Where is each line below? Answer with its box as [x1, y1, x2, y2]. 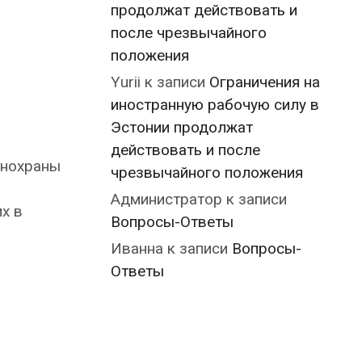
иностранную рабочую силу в [111, 95, 319, 114]
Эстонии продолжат [111, 118, 253, 137]
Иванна [111, 239, 163, 258]
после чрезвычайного [111, 23, 267, 42]
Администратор [111, 190, 222, 208]
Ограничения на [209, 73, 320, 91]
